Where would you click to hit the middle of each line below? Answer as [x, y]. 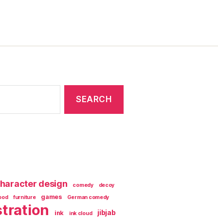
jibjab [107, 212]
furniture [24, 197]
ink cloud [81, 213]
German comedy [88, 197]
